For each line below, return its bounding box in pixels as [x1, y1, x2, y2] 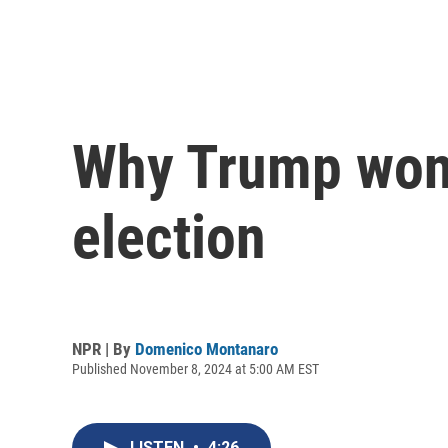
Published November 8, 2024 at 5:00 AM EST [72, 360, 319, 377]
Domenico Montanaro [135, 338, 278, 359]
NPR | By [72, 338, 135, 359]
